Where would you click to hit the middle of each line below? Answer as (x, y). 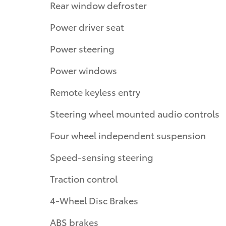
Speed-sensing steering (102, 157)
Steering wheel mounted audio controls (135, 114)
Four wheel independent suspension (128, 135)
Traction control (84, 179)
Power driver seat (87, 27)
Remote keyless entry (95, 92)
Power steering (82, 48)
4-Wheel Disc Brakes (94, 200)
